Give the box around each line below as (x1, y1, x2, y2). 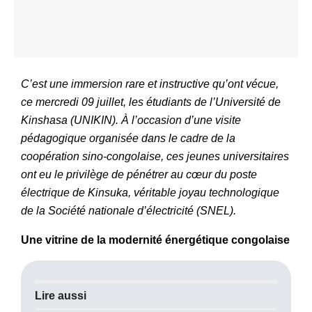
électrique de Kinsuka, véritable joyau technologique (21, 186, 279, 198)
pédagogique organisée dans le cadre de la (21, 132, 235, 144)
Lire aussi (35, 289, 86, 302)
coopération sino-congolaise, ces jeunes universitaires (21, 150, 289, 162)
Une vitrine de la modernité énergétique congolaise (21, 233, 290, 246)
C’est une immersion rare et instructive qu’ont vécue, (21, 77, 279, 90)
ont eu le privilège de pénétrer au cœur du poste (21, 168, 257, 180)
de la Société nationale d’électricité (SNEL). (21, 204, 236, 217)
